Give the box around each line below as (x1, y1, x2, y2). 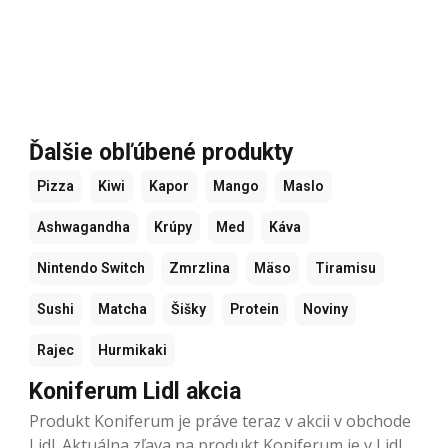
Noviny (303, 300, 348, 317)
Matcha (98, 300, 147, 317)
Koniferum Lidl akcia (29, 377, 241, 405)
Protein (230, 300, 279, 317)
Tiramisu (315, 259, 376, 276)
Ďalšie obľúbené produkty (29, 138, 294, 166)
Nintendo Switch (37, 259, 145, 276)
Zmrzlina (169, 259, 230, 276)
